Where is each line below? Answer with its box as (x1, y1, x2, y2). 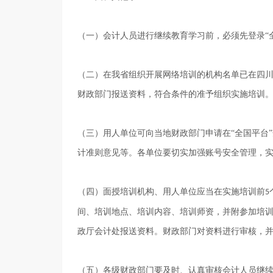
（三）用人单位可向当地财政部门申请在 (77, 129, 231, 138)
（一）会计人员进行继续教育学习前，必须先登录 (77, 31, 265, 40)
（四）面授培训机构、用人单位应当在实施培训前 (77, 187, 265, 196)
